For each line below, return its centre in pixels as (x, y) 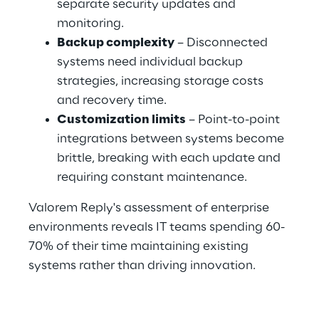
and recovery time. (112, 100)
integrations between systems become (172, 139)
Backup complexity (116, 43)
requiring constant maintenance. (152, 177)
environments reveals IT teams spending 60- (157, 227)
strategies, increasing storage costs (162, 81)
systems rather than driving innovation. (142, 266)
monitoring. (90, 23)
